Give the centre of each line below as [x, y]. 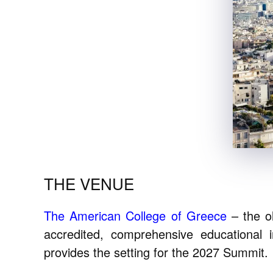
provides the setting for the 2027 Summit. [158, 252]
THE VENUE [89, 183]
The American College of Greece [135, 215]
